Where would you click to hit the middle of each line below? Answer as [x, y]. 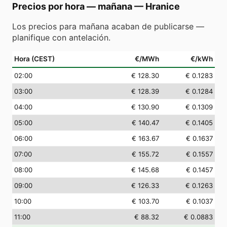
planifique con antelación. [61, 37]
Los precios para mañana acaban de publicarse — [108, 26]
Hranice [163, 6]
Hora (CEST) [34, 59]
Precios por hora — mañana [72, 6]
